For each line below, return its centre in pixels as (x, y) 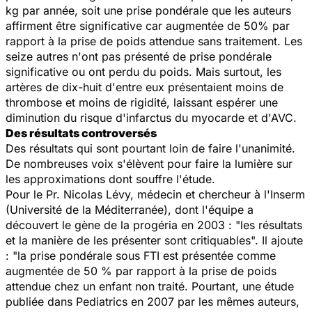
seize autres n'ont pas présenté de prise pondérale (139, 56)
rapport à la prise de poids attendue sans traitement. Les (154, 41)
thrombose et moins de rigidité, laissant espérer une (142, 102)
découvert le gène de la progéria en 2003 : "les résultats (154, 225)
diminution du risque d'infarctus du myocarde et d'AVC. (151, 117)
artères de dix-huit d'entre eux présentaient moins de (145, 87)
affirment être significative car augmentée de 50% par (148, 25)
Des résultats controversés (81, 133)
